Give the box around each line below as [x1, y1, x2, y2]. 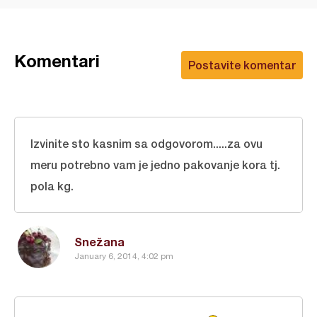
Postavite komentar [188, 58, 296, 71]
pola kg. [30, 179, 74, 192]
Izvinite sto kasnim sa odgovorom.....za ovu [30, 137, 263, 150]
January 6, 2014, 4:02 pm [74, 250, 173, 261]
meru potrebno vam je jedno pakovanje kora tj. [30, 158, 280, 171]
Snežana [74, 235, 125, 248]
